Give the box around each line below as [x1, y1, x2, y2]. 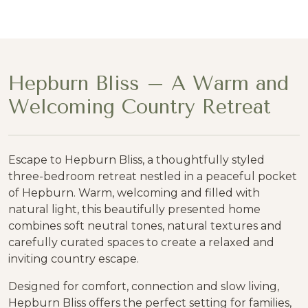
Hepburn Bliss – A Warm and [8, 71, 289, 95]
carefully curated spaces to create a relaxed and [8, 236, 274, 249]
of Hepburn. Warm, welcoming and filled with [8, 186, 260, 199]
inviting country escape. [8, 252, 139, 265]
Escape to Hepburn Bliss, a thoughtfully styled [8, 153, 265, 166]
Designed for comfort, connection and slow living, [8, 280, 279, 293]
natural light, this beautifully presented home [8, 203, 261, 216]
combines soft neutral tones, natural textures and [8, 219, 282, 232]
